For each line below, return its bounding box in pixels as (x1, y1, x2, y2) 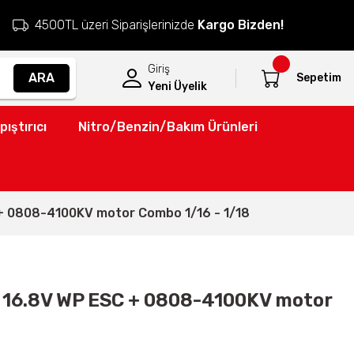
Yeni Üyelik (148, 80, 207, 93)
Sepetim (296, 71, 341, 85)
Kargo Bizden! (198, 17, 284, 32)
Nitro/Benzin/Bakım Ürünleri (77, 119, 258, 134)
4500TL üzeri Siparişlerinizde (35, 17, 198, 32)
